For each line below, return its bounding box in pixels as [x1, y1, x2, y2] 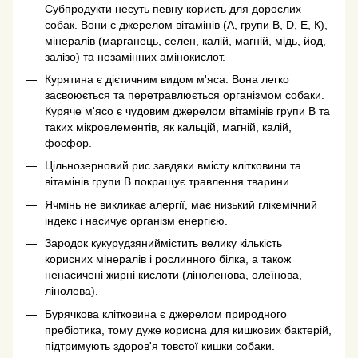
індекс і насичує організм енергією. [45, 213, 228, 227]
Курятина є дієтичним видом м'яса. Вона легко [45, 72, 289, 86]
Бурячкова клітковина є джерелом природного [45, 307, 287, 320]
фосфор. [45, 136, 92, 149]
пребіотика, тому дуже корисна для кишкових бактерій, [45, 323, 332, 336]
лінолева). [45, 284, 98, 298]
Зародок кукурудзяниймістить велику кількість [45, 237, 282, 250]
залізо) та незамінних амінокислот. [45, 50, 225, 63]
